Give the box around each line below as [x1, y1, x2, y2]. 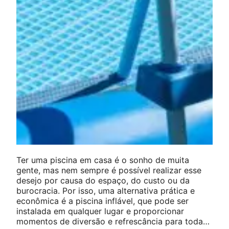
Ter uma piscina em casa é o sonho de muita [16, 154, 189, 165]
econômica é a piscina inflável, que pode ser [16, 195, 189, 206]
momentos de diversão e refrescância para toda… [16, 216, 210, 226]
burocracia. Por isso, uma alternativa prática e [16, 185, 195, 196]
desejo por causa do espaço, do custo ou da [16, 175, 190, 186]
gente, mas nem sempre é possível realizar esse [16, 165, 201, 175]
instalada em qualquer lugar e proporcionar [16, 205, 184, 216]
